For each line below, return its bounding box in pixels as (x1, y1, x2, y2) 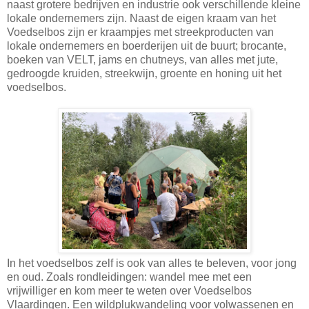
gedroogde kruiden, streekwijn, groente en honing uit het (7, 67, 281, 79)
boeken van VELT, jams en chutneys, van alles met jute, (7, 53, 278, 66)
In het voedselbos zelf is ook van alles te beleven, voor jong (7, 257, 297, 269)
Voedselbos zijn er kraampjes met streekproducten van (7, 26, 274, 38)
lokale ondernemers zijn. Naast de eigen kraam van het (7, 12, 276, 24)
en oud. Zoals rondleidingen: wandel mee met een (7, 270, 252, 283)
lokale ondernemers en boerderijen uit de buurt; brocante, (7, 39, 286, 52)
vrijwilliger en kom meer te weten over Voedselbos (7, 284, 252, 297)
